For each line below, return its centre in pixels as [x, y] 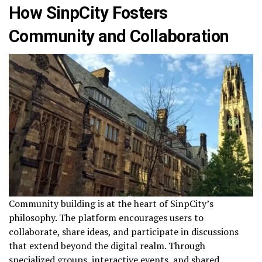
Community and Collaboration [119, 37]
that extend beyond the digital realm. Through [107, 246]
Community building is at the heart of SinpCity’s [111, 204]
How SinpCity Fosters [88, 13]
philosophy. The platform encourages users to [106, 218]
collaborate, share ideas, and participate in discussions [124, 232]
